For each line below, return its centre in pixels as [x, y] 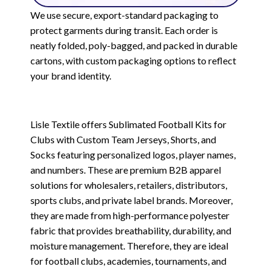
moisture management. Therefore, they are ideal [129, 245]
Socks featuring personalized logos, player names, [133, 154]
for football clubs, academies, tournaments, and [128, 260]
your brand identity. [71, 75]
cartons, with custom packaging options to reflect [133, 60]
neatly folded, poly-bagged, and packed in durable [134, 45]
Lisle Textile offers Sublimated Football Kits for [128, 124]
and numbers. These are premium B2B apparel [126, 169]
